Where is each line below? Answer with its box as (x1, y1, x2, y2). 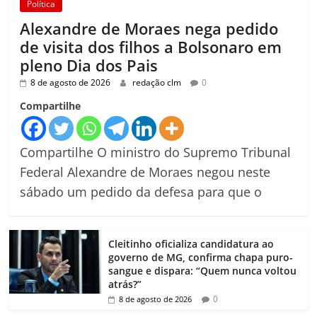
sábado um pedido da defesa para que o (20, 183, 263, 201)
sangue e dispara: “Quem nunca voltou (108, 264, 297, 278)
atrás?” (108, 277, 142, 292)
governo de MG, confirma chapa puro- (108, 250, 294, 265)
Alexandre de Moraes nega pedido (20, 18, 279, 40)
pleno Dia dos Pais (20, 54, 158, 76)
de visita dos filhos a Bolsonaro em (20, 36, 282, 58)
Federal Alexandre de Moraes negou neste (20, 163, 271, 181)
